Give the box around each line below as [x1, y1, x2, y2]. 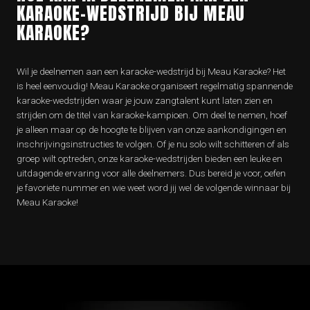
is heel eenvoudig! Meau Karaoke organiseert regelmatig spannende [17, 80, 293, 92]
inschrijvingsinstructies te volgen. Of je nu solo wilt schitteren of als [17, 138, 289, 150]
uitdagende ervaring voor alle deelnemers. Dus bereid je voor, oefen [17, 167, 286, 179]
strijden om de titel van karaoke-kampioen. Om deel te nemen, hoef [17, 109, 287, 121]
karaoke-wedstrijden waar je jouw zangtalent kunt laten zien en [17, 95, 273, 107]
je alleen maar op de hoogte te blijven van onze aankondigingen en [17, 124, 286, 136]
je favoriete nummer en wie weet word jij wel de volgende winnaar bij [17, 182, 291, 194]
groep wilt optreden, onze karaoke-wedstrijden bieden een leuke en [17, 153, 282, 165]
